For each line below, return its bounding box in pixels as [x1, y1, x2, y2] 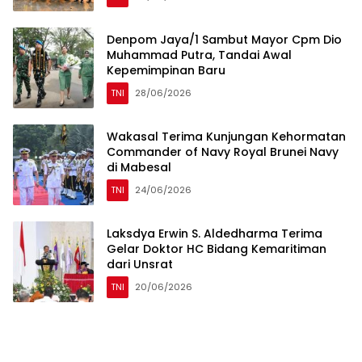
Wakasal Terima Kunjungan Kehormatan [107, 128, 346, 145]
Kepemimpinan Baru [107, 61, 225, 78]
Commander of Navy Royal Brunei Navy [107, 143, 339, 160]
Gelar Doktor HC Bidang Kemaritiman [107, 240, 326, 257]
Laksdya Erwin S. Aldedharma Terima [107, 225, 322, 242]
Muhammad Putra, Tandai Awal [107, 46, 292, 63]
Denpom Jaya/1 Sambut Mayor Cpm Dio [107, 31, 342, 48]
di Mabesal [107, 158, 171, 175]
